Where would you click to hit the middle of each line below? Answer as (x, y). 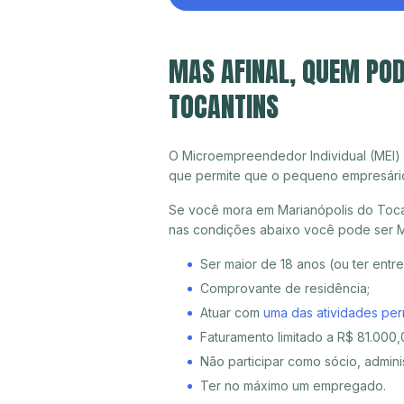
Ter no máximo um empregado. (293, 386)
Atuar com (232, 313)
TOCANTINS (224, 107)
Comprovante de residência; (285, 289)
